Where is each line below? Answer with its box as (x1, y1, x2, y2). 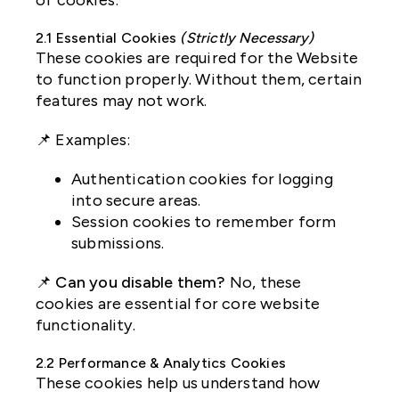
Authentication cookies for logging (71, 169, 333, 190)
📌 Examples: (36, 130, 131, 151)
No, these (225, 273, 302, 293)
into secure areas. (71, 191, 201, 211)
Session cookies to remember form (71, 212, 337, 232)
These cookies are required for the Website (36, 48, 359, 69)
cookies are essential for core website (36, 294, 321, 314)
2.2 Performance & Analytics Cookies (36, 354, 286, 372)
